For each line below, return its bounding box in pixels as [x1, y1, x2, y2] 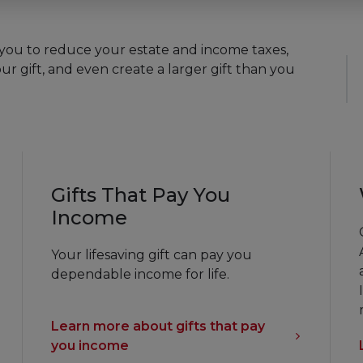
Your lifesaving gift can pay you [50, 247, 252, 263]
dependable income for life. [50, 267, 229, 283]
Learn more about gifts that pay [50, 318, 265, 335]
